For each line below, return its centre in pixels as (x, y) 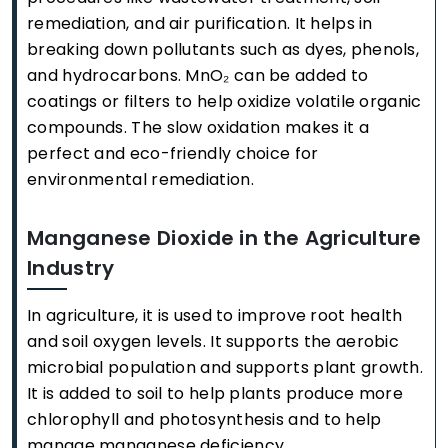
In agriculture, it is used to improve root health (215, 315)
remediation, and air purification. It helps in (200, 23)
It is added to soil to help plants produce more (215, 393)
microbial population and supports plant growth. (225, 367)
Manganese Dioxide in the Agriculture (224, 238)
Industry (71, 268)
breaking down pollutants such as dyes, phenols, (223, 49)
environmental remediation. (140, 179)
